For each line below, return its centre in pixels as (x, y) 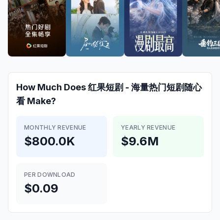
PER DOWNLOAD (50, 175)
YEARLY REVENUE (148, 127)
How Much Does (52, 87)
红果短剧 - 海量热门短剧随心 (145, 87)
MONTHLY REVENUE (55, 127)
